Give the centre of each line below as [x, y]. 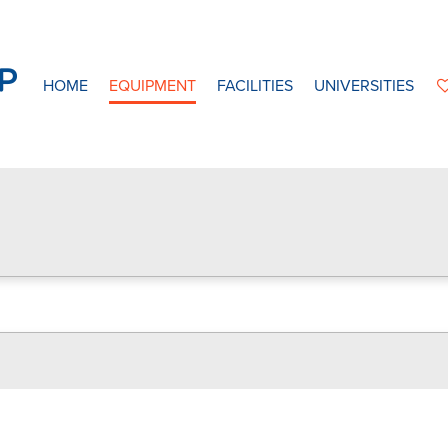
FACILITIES [254, 85]
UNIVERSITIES [363, 85]
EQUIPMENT [152, 85]
